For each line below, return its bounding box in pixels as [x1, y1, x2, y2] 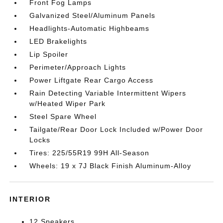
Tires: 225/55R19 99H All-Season [29, 149, 150, 157]
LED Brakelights [29, 37, 88, 45]
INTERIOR [9, 195, 51, 203]
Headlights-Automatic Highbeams [29, 24, 150, 32]
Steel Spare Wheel [29, 112, 97, 120]
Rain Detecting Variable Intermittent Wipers [29, 89, 187, 97]
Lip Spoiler [29, 50, 69, 58]
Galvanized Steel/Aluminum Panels [29, 11, 156, 19]
